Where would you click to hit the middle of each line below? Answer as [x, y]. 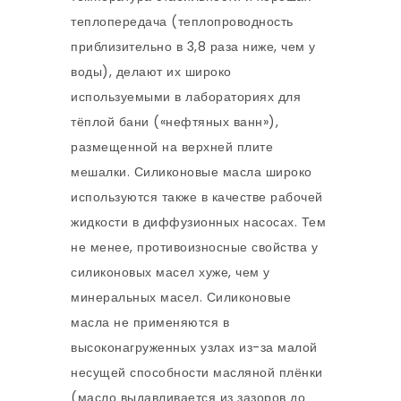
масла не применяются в [150, 323]
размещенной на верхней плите [172, 147]
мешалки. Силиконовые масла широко [192, 172]
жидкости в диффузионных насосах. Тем [198, 222]
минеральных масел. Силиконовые [181, 298]
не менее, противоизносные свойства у [194, 247]
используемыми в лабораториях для [186, 97]
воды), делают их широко [151, 72]
